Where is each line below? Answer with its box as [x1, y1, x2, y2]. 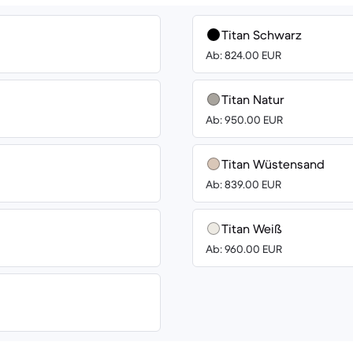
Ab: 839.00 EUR [206, 177, 281, 191]
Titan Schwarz [221, 27, 302, 43]
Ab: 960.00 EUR [206, 242, 282, 256]
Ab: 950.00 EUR [206, 113, 283, 127]
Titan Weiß [221, 221, 282, 236]
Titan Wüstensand [221, 156, 325, 172]
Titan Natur [221, 91, 284, 107]
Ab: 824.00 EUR [206, 48, 281, 62]
